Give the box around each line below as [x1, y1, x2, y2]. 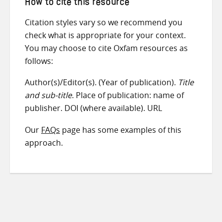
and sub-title [25, 90, 72, 101]
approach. [25, 137, 63, 148]
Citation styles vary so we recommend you [25, 16, 182, 28]
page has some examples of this [60, 124, 181, 135]
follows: [25, 55, 53, 66]
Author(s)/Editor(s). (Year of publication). [25, 77, 178, 88]
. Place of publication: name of [72, 90, 184, 101]
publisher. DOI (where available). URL [25, 103, 162, 114]
